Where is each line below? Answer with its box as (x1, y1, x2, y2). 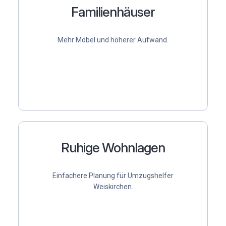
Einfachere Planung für (52, 171, 128, 180)
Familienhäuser (71, 4, 155, 20)
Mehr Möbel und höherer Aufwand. (58, 35, 168, 44)
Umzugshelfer (128, 171, 174, 180)
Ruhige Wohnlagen (61, 140, 165, 156)
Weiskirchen (93, 182, 132, 191)
